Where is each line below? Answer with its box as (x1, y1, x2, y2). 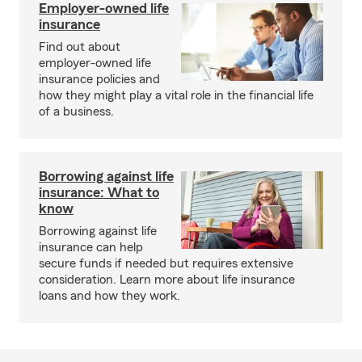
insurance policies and (39, 73, 160, 86)
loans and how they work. (39, 289, 180, 302)
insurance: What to (39, 185, 159, 200)
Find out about (39, 40, 120, 53)
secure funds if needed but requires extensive (39, 257, 293, 270)
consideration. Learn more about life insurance (39, 273, 295, 286)
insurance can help (39, 241, 143, 254)
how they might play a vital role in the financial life (39, 89, 314, 102)
